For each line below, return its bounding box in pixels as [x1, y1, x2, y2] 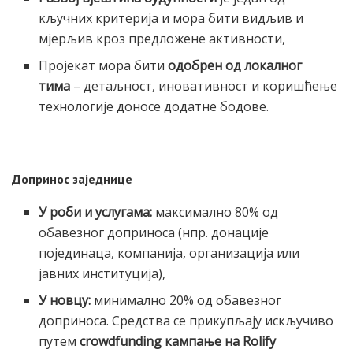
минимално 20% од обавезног [91, 291, 282, 309]
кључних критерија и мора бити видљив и [39, 9, 304, 27]
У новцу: [39, 291, 91, 309]
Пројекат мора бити [39, 56, 169, 74]
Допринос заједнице [12, 170, 132, 187]
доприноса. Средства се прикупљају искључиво [39, 311, 334, 329]
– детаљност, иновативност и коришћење [70, 76, 338, 95]
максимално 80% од [152, 203, 279, 221]
